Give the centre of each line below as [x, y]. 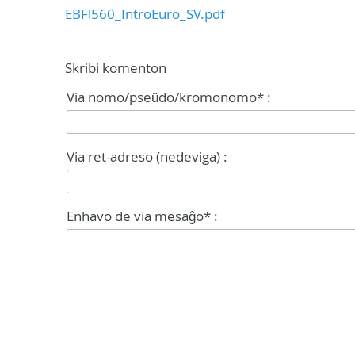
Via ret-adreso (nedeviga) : [147, 157]
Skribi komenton [116, 68]
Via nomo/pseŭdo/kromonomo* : [169, 97]
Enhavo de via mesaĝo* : [142, 216]
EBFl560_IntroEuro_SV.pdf [145, 14]
